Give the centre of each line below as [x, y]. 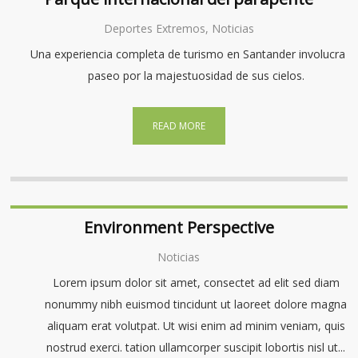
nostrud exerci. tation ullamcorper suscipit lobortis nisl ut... [196, 347]
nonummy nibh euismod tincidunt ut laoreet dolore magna [196, 304]
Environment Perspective [179, 227]
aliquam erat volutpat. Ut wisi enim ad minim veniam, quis [196, 326]
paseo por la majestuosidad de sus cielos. [196, 76]
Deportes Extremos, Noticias [179, 28]
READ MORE [179, 126]
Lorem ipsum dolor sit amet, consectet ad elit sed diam [196, 282]
